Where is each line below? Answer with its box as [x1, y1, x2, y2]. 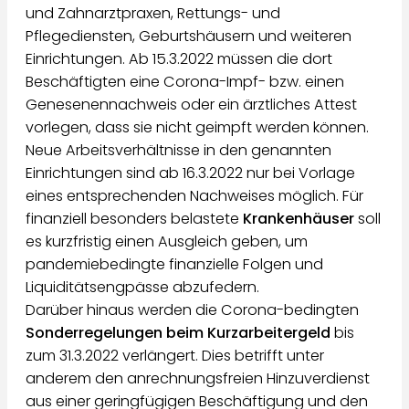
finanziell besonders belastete [26, 208, 243, 230]
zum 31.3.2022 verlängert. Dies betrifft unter [26, 345, 324, 367]
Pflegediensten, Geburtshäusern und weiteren [26, 26, 351, 47]
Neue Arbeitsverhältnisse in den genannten [26, 140, 331, 162]
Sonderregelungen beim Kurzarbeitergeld [26, 322, 330, 344]
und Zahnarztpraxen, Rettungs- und [26, 3, 280, 25]
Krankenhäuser [243, 208, 358, 230]
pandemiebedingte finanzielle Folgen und [26, 254, 323, 276]
